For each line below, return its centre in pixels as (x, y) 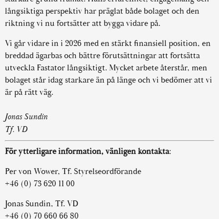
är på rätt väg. (29, 92)
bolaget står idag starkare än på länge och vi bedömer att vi (109, 80)
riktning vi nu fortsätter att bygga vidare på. (83, 23)
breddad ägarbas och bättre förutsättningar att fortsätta (102, 55)
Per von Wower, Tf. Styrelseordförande (73, 171)
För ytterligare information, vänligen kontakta (87, 151)
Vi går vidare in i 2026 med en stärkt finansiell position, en (108, 43)
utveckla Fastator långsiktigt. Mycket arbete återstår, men (106, 68)
